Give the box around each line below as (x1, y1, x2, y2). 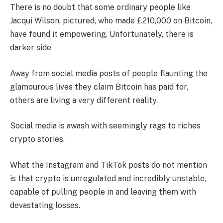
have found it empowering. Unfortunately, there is (10, 29, 194, 39)
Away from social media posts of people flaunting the (10, 68, 208, 78)
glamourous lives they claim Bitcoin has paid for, (10, 82, 188, 92)
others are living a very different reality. (10, 95, 158, 105)
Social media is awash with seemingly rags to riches (10, 121, 201, 131)
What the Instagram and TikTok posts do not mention (10, 160, 207, 170)
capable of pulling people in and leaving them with (10, 187, 196, 197)
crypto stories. (10, 134, 65, 144)
